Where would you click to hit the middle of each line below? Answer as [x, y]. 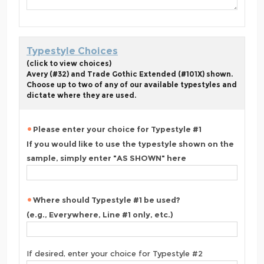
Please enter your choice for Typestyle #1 [117, 129]
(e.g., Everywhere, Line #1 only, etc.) [100, 215]
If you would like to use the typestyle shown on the [130, 144]
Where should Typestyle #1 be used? [107, 200]
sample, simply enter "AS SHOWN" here [106, 158]
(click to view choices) [69, 64]
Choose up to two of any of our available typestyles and [132, 85]
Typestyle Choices [72, 51]
